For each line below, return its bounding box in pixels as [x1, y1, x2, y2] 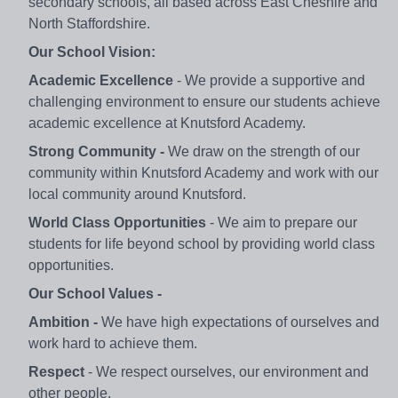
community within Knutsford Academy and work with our [28, 165, 378, 181]
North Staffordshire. [28, 16, 150, 32]
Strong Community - [28, 144, 164, 160]
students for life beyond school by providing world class [28, 236, 375, 252]
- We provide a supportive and [177, 73, 365, 89]
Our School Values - [28, 286, 162, 302]
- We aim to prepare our [206, 215, 357, 231]
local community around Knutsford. [28, 187, 246, 203]
